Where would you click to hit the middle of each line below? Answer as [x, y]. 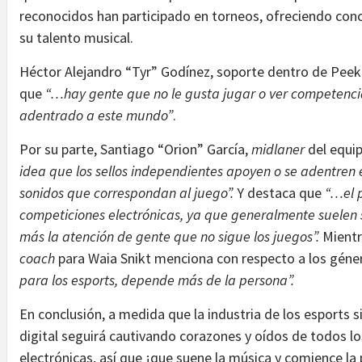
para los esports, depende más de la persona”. [158, 280]
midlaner [278, 149]
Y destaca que [281, 192]
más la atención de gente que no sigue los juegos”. [171, 236]
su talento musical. [76, 37]
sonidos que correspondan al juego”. [128, 192]
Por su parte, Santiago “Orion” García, [135, 149]
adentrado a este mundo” [96, 115]
